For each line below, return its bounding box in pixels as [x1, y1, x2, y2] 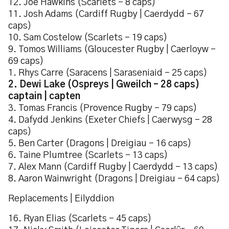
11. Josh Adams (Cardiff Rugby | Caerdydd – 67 [8, 10, 204, 19]
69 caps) [8, 57, 44, 66]
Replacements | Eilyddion [8, 194, 114, 203]
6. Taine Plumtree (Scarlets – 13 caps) [8, 151, 168, 160]
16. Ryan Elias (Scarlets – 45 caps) [8, 214, 152, 223]
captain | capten [8, 92, 80, 101]
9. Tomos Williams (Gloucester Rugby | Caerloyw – [8, 45, 216, 54]
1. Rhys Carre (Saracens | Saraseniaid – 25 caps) [8, 68, 208, 78]
